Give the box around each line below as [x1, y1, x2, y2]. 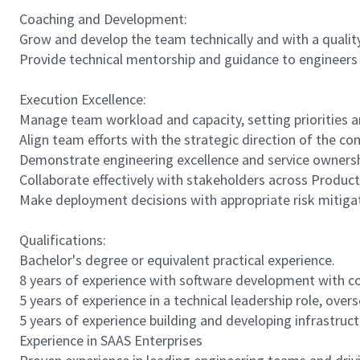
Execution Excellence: [19, 90, 148, 108]
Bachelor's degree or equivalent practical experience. [19, 251, 337, 269]
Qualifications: [19, 231, 108, 249]
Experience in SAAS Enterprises [19, 331, 204, 350]
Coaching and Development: [19, 10, 189, 28]
